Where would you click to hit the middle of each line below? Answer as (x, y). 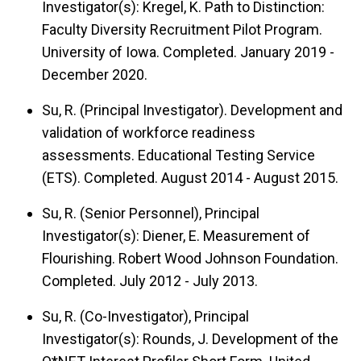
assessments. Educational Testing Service (178, 155)
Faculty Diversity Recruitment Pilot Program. (182, 29)
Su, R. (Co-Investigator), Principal (145, 316)
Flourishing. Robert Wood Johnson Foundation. (190, 258)
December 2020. (95, 74)
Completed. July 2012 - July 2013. (150, 280)
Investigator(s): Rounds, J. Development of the (190, 338)
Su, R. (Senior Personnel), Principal (151, 213)
